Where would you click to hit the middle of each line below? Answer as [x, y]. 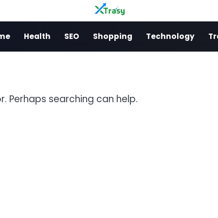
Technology [170, 36]
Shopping [113, 36]
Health [37, 36]
